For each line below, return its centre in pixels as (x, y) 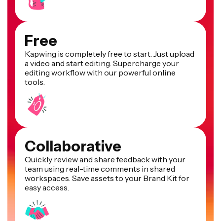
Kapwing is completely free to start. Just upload (110, 54)
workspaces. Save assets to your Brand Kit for (107, 178)
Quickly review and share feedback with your (105, 159)
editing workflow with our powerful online (100, 72)
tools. (35, 82)
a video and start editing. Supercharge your (102, 63)
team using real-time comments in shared (100, 168)
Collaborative (73, 146)
